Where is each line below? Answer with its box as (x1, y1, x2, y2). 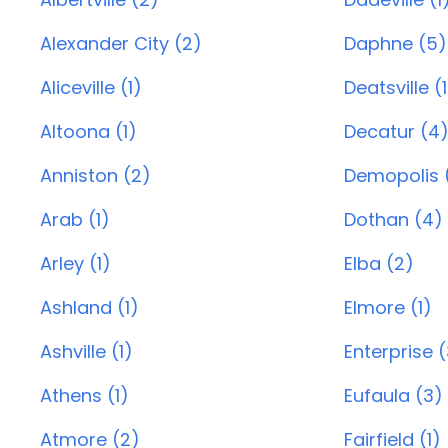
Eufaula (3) (343, 383, 443, 408)
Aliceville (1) (40, 75, 142, 100)
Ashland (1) (40, 295, 139, 320)
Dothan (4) (343, 207, 443, 232)
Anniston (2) (40, 163, 151, 188)
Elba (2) (343, 251, 414, 276)
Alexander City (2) (40, 31, 202, 56)
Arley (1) (40, 251, 111, 276)
